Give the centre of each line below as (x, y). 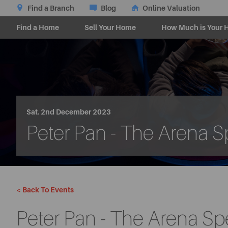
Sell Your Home (110, 27)
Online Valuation (171, 8)
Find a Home (38, 27)
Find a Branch (51, 8)
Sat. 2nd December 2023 (69, 112)
